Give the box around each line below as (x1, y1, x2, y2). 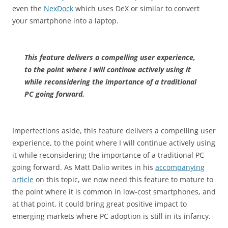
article (12, 175, 34, 185)
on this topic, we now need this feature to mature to (34, 175, 213, 185)
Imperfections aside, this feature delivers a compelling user (12, 126, 216, 136)
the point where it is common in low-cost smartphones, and (12, 187, 216, 197)
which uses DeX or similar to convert (73, 4, 199, 14)
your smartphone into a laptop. (12, 16, 119, 26)
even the (12, 4, 44, 14)
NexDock (44, 4, 73, 14)
